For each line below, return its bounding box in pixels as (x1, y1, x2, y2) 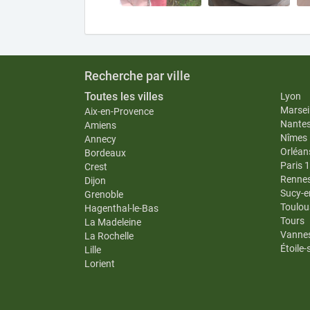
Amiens (84, 120, 116, 131)
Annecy (84, 134, 116, 145)
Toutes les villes (84, 90, 163, 103)
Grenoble (84, 189, 123, 200)
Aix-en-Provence (84, 106, 154, 117)
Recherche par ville (84, 69, 190, 83)
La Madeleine (84, 217, 141, 228)
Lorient (84, 258, 115, 269)
